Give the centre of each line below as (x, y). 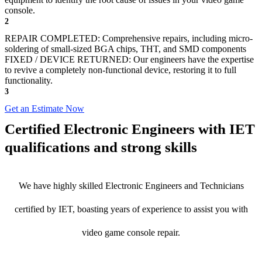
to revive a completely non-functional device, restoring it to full (120, 70)
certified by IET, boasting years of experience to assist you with (131, 209)
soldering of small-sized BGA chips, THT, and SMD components (125, 49)
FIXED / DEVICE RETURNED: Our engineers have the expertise (129, 60)
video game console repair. (131, 233)
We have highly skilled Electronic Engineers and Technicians (131, 186)
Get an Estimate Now (44, 109)
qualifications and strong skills (101, 147)
